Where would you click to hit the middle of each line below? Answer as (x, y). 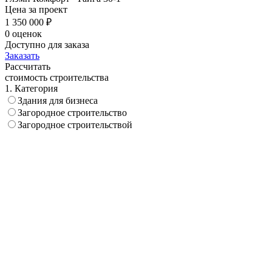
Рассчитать (28, 66)
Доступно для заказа (47, 44)
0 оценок (23, 33)
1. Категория (31, 88)
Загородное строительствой (75, 124)
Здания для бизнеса (58, 100)
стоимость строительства (57, 77)
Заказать (22, 55)
